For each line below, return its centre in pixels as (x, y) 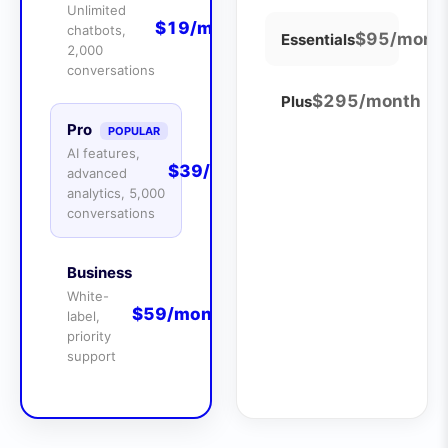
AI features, (103, 153)
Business (99, 272)
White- (88, 296)
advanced (97, 173)
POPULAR (134, 131)
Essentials (318, 39)
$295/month (366, 101)
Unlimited (96, 10)
